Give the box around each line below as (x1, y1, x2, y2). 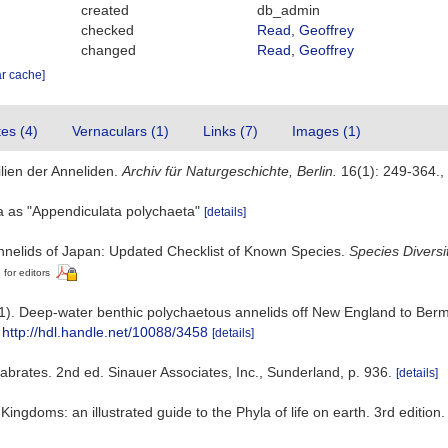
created (81, 2, 130, 18)
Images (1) (292, 123, 361, 139)
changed (81, 42, 137, 58)
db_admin (256, 2, 320, 18)
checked (81, 22, 135, 38)
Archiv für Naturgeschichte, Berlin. (122, 163, 337, 179)
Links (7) (203, 123, 258, 139)
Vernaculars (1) (72, 123, 169, 139)
